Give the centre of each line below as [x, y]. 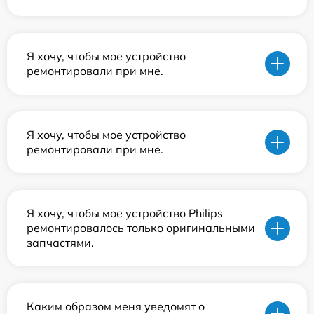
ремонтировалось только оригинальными [141, 228]
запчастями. [60, 243]
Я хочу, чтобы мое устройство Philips [125, 213]
